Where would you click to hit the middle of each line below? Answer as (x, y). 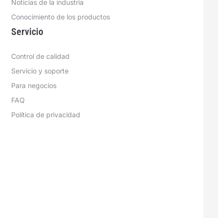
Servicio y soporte (40, 71)
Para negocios (34, 85)
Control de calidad (40, 56)
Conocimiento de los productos (60, 17)
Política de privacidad (45, 115)
